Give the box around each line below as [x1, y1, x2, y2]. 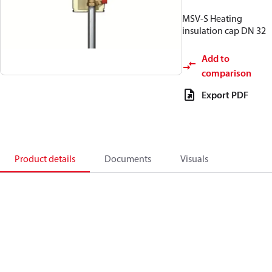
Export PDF [202, 89, 248, 101]
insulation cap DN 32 [182, 24, 266, 36]
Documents [104, 152, 151, 165]
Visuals [180, 152, 208, 165]
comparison [202, 67, 251, 79]
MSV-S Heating [182, 12, 242, 24]
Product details [15, 152, 75, 165]
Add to [202, 52, 229, 64]
